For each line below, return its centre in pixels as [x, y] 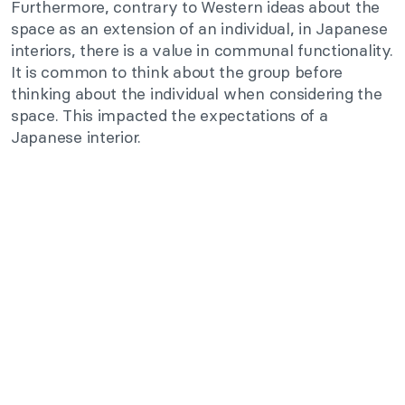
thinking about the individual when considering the [197, 94]
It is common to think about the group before [177, 72]
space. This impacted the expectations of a [170, 116]
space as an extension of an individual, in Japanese [199, 29]
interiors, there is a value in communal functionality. [202, 51]
